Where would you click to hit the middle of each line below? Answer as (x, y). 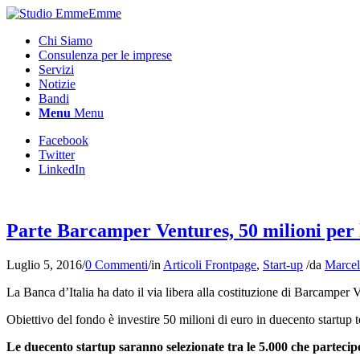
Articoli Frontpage (210, 264)
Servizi (56, 70)
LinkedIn (62, 169)
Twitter (57, 155)
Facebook (63, 140)
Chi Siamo (65, 41)
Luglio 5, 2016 (44, 264)
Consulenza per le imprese (105, 55)
